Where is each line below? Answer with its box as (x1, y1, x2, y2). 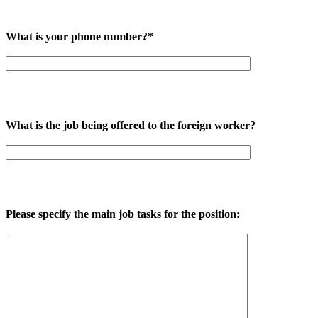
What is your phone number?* (6, 30, 153, 43)
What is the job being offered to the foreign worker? (6, 119, 256, 131)
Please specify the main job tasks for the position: (6, 207, 240, 220)
